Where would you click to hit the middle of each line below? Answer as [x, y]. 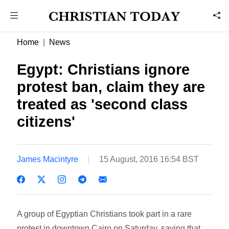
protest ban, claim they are [111, 87]
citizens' [46, 122]
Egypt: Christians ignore [104, 70]
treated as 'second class [102, 104]
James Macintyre [48, 159]
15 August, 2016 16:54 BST [149, 159]
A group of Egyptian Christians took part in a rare [105, 214]
